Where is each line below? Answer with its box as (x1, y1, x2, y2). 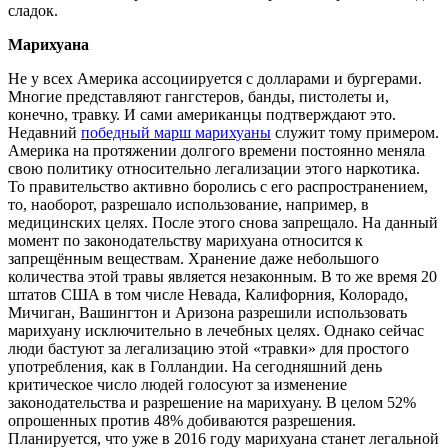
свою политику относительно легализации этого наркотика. (8, 159, 420, 177)
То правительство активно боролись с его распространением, (8, 177, 428, 195)
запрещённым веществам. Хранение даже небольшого (8, 249, 379, 267)
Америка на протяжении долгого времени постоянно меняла (8, 141, 425, 159)
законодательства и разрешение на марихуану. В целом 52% (8, 393, 416, 411)
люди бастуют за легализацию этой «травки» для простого (8, 339, 409, 357)
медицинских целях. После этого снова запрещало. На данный (8, 213, 438, 231)
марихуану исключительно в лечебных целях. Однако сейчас (8, 321, 424, 339)
